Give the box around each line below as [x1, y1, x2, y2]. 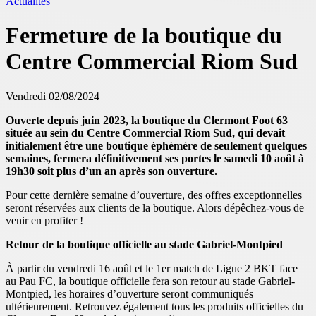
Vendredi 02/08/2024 [6, 90, 99, 102]
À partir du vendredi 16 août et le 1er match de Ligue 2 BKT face [6, 262, 298, 274]
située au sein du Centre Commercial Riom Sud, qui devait [6, 126, 285, 139]
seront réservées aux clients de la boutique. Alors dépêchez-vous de [6, 201, 304, 214]
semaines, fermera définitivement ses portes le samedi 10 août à [6, 152, 304, 164]
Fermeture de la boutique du [6, 23, 282, 49]
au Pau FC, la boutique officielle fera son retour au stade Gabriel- [6, 274, 295, 287]
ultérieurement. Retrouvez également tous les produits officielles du [6, 300, 303, 312]
